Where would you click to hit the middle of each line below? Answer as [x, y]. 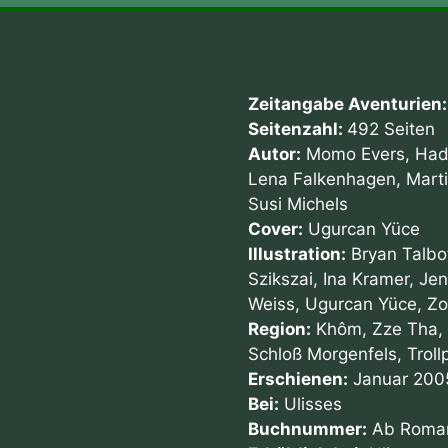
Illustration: [297, 254]
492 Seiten [391, 129]
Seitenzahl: [298, 129]
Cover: [276, 229]
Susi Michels [298, 204]
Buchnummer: [308, 429]
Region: [280, 329]
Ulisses [311, 404]
